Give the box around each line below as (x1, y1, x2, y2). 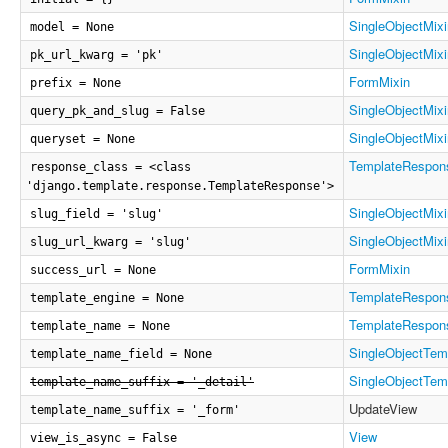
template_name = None (30, 319, 170, 333)
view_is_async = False (30, 431, 177, 445)
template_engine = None (30, 291, 184, 305)
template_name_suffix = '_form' (30, 403, 240, 417)
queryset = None (30, 132, 135, 146)
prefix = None (30, 76, 121, 90)
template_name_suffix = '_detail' (30, 375, 254, 389)
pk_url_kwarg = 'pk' (30, 48, 163, 62)
